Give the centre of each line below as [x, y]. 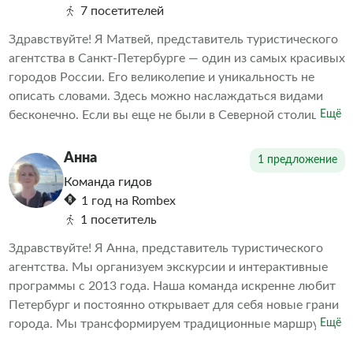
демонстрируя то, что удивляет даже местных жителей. [171, 343]
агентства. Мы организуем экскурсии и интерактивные [168, 267]
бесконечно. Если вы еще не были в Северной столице [167, 115]
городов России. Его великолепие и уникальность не [161, 77]
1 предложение [297, 160]
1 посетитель [118, 220]
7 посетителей [122, 11]
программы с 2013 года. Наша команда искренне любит [172, 286]
